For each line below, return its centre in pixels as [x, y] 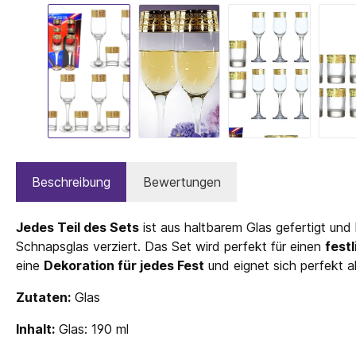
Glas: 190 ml [92, 329]
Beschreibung [71, 182]
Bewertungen [182, 182]
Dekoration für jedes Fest [124, 265]
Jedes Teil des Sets [77, 227]
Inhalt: [35, 329]
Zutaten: [43, 297]
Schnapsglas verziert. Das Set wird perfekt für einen [170, 246]
